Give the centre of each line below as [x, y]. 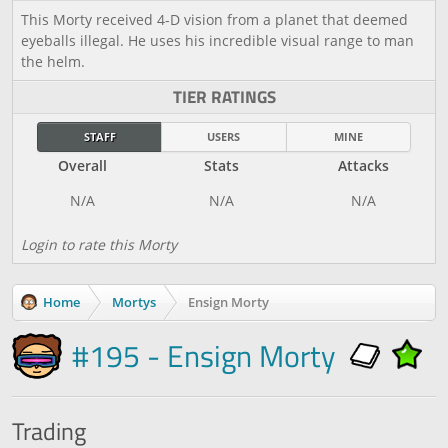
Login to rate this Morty [99, 244]
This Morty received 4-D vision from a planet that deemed [214, 19]
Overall [82, 165]
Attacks [363, 165]
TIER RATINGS [224, 97]
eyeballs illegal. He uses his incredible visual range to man [217, 40]
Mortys [134, 302]
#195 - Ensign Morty [203, 356]
